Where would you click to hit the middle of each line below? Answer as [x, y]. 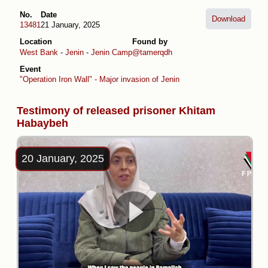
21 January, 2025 [70, 25]
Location [36, 42]
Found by [150, 42]
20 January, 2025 [63, 159]
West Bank [39, 52]
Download [229, 19]
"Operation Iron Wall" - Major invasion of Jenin [100, 80]
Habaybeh [42, 124]
